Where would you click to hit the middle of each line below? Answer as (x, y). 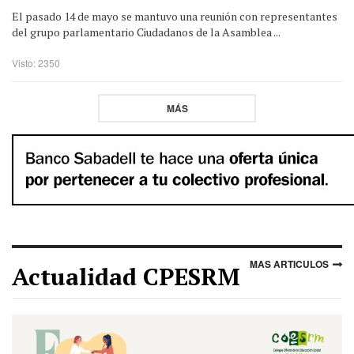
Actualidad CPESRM (126, 276)
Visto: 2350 (36, 62)
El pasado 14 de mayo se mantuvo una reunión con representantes (175, 16)
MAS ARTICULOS (289, 264)
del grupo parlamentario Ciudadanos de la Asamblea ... (146, 32)
